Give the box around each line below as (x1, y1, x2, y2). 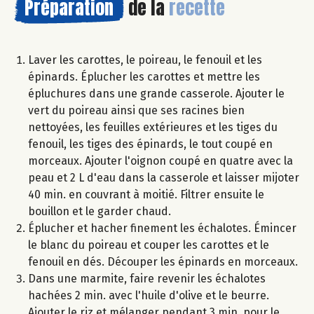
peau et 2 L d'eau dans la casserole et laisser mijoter (28, 171, 299, 185)
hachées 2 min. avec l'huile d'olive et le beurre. (28, 289, 269, 303)
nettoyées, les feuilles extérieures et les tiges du (28, 121, 278, 135)
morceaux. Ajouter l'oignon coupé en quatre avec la (28, 154, 293, 168)
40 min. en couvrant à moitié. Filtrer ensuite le (28, 188, 264, 202)
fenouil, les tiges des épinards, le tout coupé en (28, 137, 273, 151)
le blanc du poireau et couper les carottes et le (28, 238, 269, 252)
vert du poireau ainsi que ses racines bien (28, 104, 245, 118)
